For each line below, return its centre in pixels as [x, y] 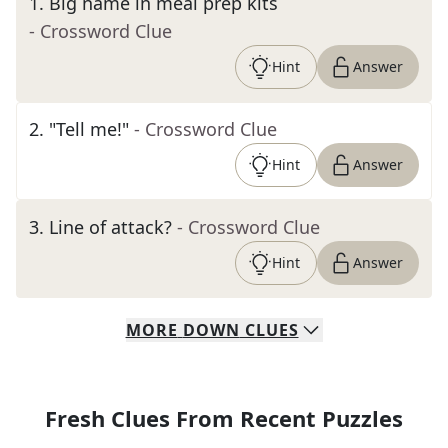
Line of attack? [110, 227]
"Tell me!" [89, 129]
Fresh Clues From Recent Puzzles [224, 418]
